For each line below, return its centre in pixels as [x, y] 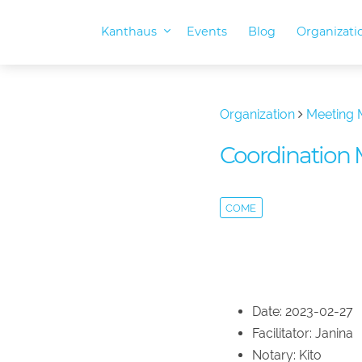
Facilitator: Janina [303, 334]
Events [207, 32]
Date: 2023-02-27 [303, 312]
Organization [257, 114]
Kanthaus [130, 32]
